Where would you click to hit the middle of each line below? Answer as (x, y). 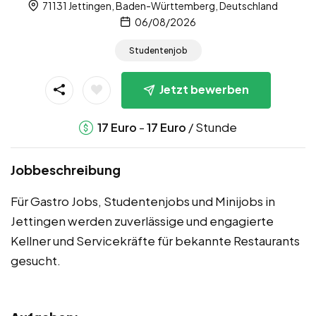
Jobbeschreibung (66, 170)
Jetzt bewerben (204, 90)
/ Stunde (212, 127)
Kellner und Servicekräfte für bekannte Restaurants (155, 241)
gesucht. (36, 260)
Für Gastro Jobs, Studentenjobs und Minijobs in (143, 201)
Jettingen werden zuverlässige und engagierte (142, 221)
